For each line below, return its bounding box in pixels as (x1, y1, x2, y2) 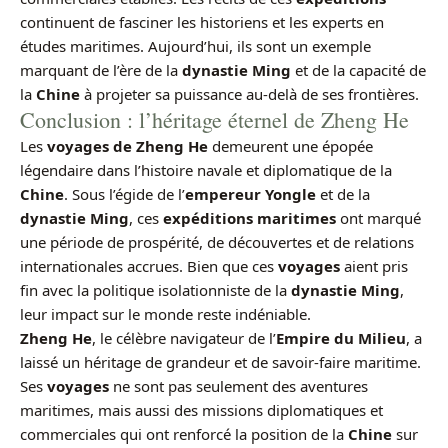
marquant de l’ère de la (20, 60, 182, 81)
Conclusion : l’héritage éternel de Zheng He (20, 105, 409, 135)
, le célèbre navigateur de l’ (92, 328, 276, 349)
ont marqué (336, 208, 421, 229)
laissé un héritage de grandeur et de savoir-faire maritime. (20, 352, 421, 373)
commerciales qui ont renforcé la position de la (20, 424, 348, 445)
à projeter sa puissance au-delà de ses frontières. (80, 84, 419, 105)
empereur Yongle (185, 184, 316, 205)
